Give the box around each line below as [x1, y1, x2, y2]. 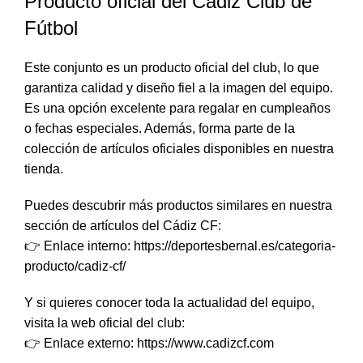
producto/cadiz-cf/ [24, 259, 126, 274]
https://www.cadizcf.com [137, 336, 274, 351]
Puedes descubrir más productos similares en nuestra [24, 199, 332, 213]
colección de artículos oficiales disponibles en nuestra [24, 142, 334, 156]
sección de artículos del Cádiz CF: [24, 219, 221, 233]
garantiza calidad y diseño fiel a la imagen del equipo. [24, 81, 333, 96]
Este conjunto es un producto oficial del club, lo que [24, 61, 319, 75]
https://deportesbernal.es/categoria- [134, 239, 335, 254]
